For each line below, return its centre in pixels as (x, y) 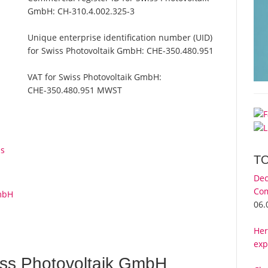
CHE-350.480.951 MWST (75, 90)
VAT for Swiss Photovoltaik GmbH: (95, 77)
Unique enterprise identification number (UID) (120, 38)
